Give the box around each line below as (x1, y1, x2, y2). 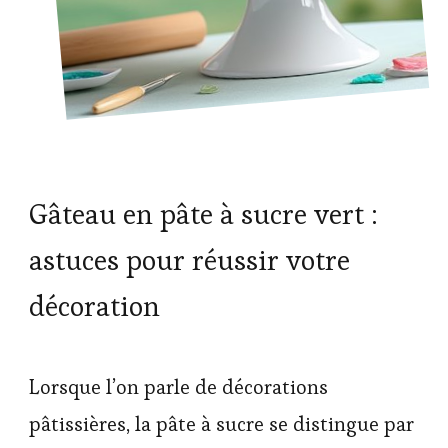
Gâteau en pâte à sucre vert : (29, 196, 378, 233)
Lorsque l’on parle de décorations (29, 374, 328, 401)
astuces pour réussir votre (29, 242, 350, 279)
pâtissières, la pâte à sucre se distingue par (29, 411, 414, 438)
